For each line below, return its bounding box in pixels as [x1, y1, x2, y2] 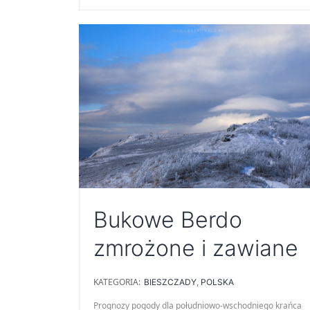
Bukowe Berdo [93, 206, 242, 234]
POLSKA [201, 277, 234, 288]
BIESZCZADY [144, 277, 197, 288]
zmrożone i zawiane [93, 235, 298, 262]
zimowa [251, 10, 281, 22]
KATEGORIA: [93, 276, 140, 289]
